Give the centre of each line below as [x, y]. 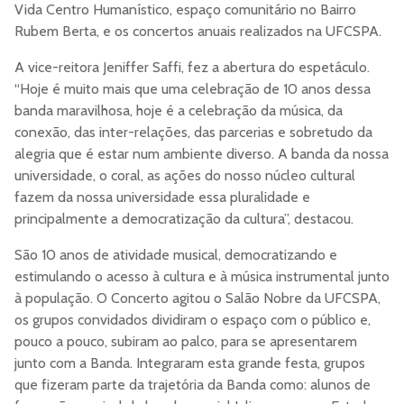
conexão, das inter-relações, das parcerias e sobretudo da [193, 132]
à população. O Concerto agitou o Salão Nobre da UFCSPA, [197, 298]
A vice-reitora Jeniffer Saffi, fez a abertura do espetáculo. [192, 67]
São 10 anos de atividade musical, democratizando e [176, 254]
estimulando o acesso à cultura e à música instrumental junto [202, 276]
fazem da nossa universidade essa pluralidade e [162, 197]
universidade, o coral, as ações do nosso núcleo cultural [185, 175]
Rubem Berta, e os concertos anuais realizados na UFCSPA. [200, 31]
